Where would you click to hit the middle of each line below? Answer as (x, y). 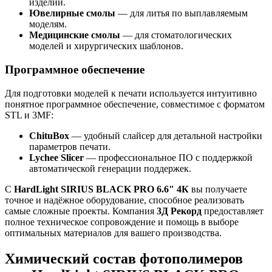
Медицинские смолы (75, 35)
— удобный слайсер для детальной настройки (166, 135)
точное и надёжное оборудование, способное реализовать (124, 200)
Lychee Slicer (56, 157)
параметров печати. (70, 146)
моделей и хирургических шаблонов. (106, 46)
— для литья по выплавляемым (182, 13)
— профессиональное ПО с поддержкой (168, 157)
